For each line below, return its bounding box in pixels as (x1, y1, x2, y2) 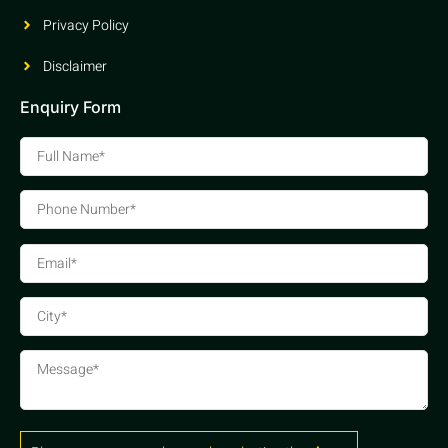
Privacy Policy (42, 14, 129, 36)
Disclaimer (42, 55, 107, 77)
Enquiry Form (20, 96, 121, 117)
